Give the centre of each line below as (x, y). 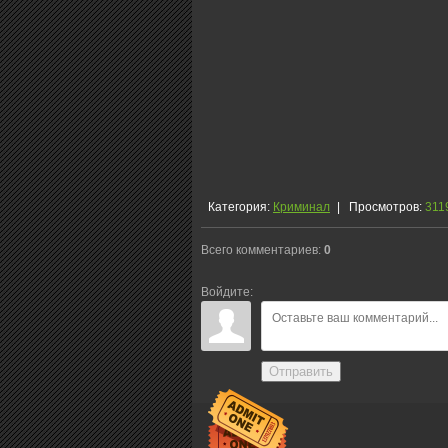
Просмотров (384, 206)
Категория (237, 206)
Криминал (301, 206)
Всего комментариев (259, 249)
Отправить (301, 371)
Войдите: (227, 291)
